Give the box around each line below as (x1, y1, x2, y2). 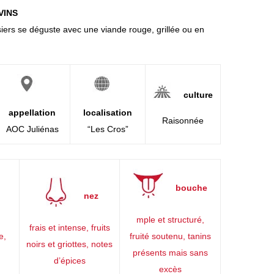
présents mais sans (132, 248, 208, 257)
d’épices (53, 256, 86, 265)
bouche (176, 183, 207, 193)
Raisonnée (162, 116, 204, 125)
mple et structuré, (136, 215, 204, 224)
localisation (83, 108, 132, 117)
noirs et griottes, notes (26, 239, 113, 249)
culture (183, 90, 213, 100)
